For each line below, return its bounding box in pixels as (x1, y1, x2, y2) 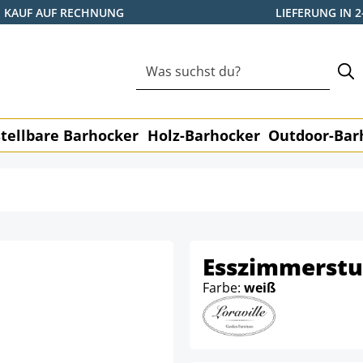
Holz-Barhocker (147, 126, 260, 145)
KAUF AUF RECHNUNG (3, 4, 124, 20)
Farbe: (203, 279, 244, 297)
